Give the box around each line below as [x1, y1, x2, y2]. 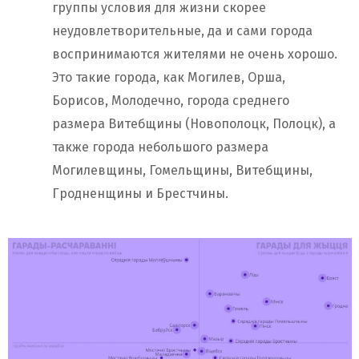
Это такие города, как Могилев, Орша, [52, 70, 285, 86]
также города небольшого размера [52, 139, 268, 155]
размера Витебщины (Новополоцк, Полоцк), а [52, 116, 336, 132]
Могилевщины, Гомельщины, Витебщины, [52, 163, 313, 179]
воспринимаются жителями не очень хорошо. [52, 46, 337, 63]
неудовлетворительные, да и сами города [52, 23, 313, 39]
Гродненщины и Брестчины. [52, 186, 228, 202]
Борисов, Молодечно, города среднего [52, 93, 289, 109]
